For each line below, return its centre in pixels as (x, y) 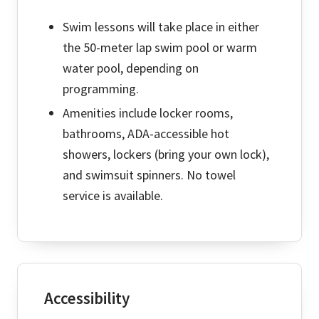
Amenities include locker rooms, (147, 113)
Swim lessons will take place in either (161, 27)
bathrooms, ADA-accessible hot (146, 134)
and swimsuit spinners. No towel (149, 175)
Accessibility (87, 298)
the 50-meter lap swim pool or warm (159, 48)
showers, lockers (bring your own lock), (166, 155)
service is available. (113, 196)
